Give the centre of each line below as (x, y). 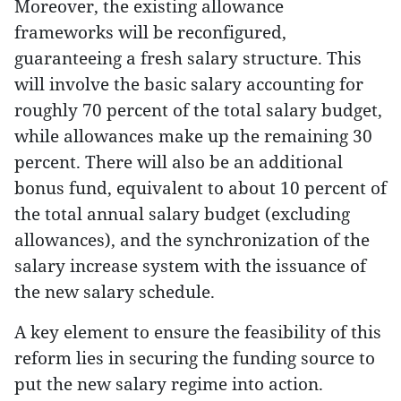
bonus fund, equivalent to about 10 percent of (200, 188)
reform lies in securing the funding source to (195, 358)
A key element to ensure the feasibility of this (198, 332)
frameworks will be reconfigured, (150, 32)
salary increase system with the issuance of (190, 265)
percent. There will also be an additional (179, 162)
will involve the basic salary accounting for (189, 84)
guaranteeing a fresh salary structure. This (188, 58)
